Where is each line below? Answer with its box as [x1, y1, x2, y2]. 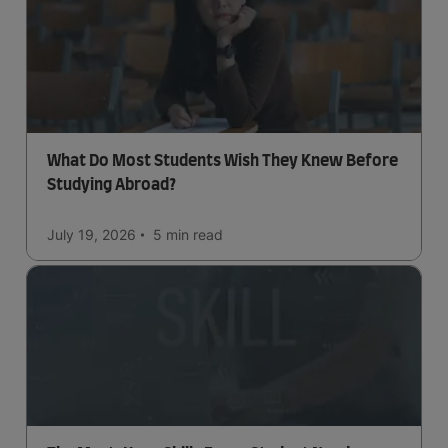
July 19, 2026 [47, 226, 136, 243]
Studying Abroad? [47, 177, 176, 193]
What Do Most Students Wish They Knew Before [47, 153, 398, 169]
